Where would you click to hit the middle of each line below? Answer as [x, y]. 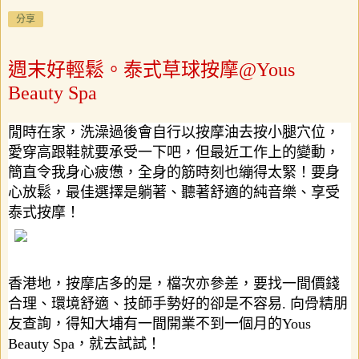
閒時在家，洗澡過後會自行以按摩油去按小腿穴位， [174, 133]
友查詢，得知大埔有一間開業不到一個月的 [145, 324]
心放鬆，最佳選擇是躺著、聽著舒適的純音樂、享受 [174, 193]
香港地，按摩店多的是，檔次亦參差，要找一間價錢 [174, 284]
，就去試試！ [118, 344]
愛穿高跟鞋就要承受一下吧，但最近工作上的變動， [174, 153]
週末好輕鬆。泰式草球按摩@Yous [151, 69]
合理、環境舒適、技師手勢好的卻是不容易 [145, 304]
